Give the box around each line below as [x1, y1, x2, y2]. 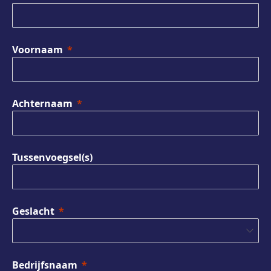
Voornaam [12, 42, 63, 56]
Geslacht [12, 204, 54, 218]
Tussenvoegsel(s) [12, 150, 93, 164]
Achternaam [12, 96, 73, 110]
